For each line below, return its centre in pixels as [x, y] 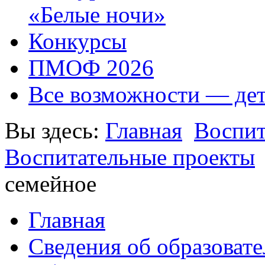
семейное [51, 184]
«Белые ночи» [97, 15]
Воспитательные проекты [130, 157]
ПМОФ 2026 [91, 68]
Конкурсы [77, 41]
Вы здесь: [55, 131]
